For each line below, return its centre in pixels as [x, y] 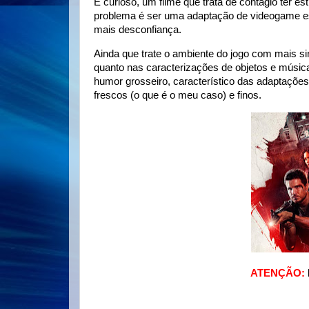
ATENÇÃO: [279, 273]
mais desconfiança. [139, 30]
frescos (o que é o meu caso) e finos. [180, 96]
